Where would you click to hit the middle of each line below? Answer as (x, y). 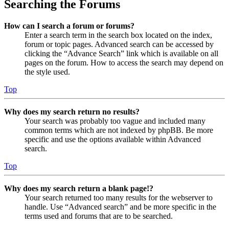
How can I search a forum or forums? (69, 26)
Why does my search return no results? (72, 111)
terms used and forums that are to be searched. (99, 216)
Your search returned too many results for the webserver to (119, 197)
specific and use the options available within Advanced (113, 139)
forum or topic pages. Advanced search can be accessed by (119, 44)
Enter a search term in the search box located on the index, (118, 35)
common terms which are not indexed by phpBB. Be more (119, 130)
